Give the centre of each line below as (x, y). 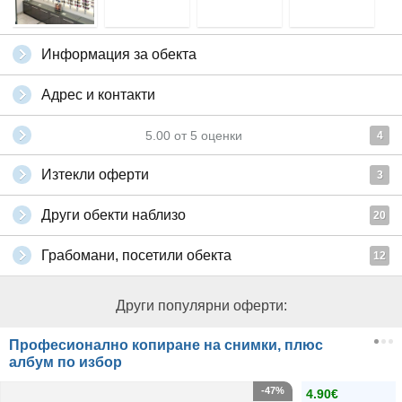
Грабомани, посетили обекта (136, 256)
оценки (220, 136)
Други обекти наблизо (114, 215)
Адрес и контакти (98, 95)
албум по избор (66, 363)
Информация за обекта (119, 55)
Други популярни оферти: (201, 306)
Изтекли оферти (95, 175)
